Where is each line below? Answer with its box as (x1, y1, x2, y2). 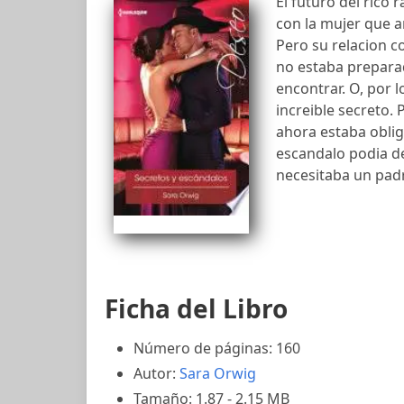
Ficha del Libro (105, 291, 288, 326)
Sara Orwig (179, 363, 256, 383)
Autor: (133, 363, 179, 383)
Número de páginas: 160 (133, 338, 300, 358)
